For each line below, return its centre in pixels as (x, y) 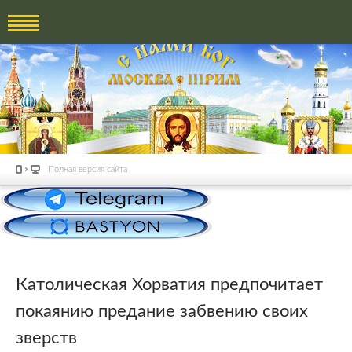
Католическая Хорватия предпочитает (169, 284)
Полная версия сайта (88, 169)
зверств (46, 337)
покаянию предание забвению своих (162, 311)
